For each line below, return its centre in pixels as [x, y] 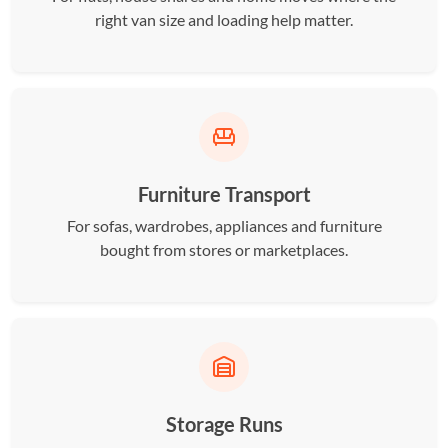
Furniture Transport [224, 194]
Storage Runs [224, 424]
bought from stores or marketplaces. [224, 249]
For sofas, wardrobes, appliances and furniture [224, 225]
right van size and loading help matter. [224, 19]
